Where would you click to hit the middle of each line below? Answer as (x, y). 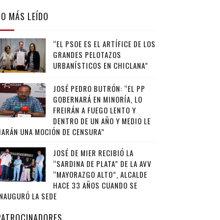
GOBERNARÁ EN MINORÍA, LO (97, 99)
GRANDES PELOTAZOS (87, 55)
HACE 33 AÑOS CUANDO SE (95, 185)
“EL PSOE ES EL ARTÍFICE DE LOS (104, 44)
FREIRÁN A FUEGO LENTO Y (94, 110)
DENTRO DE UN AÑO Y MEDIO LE (102, 121)
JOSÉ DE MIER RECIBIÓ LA (93, 153)
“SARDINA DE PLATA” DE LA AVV (102, 164)
